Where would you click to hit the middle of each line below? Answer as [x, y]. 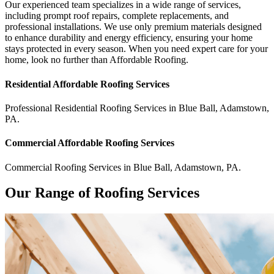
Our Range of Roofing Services [102, 193]
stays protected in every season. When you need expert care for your [136, 49]
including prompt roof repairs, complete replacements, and [117, 16]
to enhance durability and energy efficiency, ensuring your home [129, 38]
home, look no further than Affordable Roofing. [97, 60]
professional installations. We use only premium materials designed [133, 27]
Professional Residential [52, 108]
